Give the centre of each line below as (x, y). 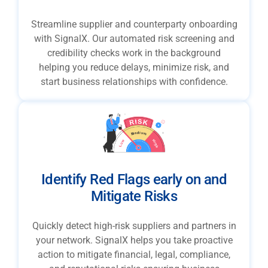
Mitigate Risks (134, 197)
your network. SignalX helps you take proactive (134, 240)
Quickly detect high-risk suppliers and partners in (134, 226)
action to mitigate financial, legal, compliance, (134, 255)
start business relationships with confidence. (134, 81)
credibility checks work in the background (134, 53)
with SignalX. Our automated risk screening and (134, 38)
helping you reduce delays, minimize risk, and (134, 67)
